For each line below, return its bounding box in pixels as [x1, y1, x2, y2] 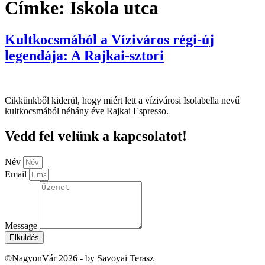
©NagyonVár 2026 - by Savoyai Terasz [5, 253, 154, 264]
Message [5, 221, 40, 231]
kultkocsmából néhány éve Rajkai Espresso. [5, 106, 169, 117]
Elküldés [9, 233, 39, 243]
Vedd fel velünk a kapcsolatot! [5, 128, 187, 144]
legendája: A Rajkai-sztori [5, 47, 164, 63]
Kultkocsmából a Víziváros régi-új [5, 31, 214, 47]
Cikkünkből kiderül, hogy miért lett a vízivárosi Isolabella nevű [5, 95, 240, 106]
